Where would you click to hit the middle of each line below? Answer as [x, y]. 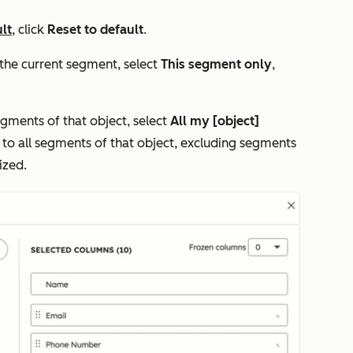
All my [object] [215, 121]
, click [30, 30]
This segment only [216, 64]
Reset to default [95, 30]
